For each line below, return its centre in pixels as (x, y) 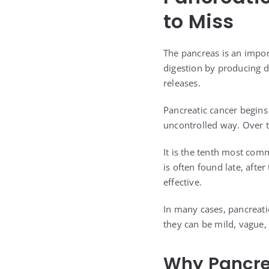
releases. (182, 83)
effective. (183, 182)
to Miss (199, 21)
